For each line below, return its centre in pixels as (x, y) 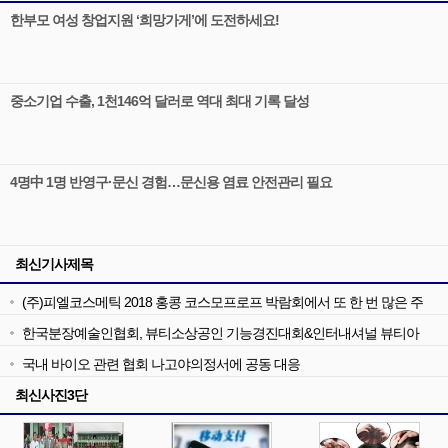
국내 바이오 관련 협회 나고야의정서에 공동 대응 (161, 364)
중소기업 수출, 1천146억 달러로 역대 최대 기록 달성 (159, 101)
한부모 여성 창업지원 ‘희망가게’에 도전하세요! (144, 20)
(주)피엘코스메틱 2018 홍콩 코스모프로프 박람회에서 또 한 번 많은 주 (222, 302)
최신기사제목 (54, 264)
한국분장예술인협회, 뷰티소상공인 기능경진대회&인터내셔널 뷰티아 (220, 333)
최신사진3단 (51, 395)
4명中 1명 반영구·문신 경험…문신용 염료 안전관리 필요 (171, 182)
